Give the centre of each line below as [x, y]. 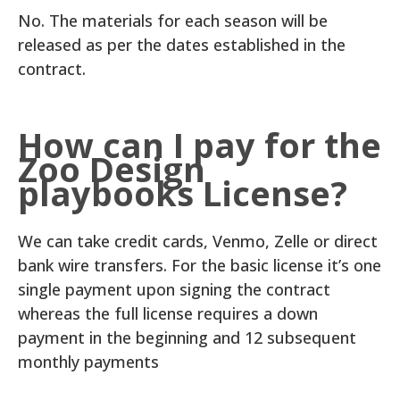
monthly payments [88, 362]
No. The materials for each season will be [173, 21]
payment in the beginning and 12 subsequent [187, 337]
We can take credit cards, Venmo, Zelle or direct [198, 241]
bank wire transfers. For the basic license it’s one [200, 265]
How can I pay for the [200, 145]
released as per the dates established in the [182, 45]
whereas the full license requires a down [168, 313]
